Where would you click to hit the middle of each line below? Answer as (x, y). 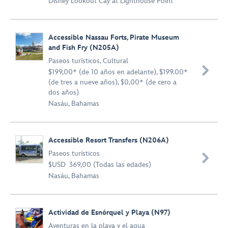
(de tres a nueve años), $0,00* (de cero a (112, 82)
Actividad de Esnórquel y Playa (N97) (109, 212)
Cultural (116, 61)
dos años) (64, 92)
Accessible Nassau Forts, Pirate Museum (114, 37)
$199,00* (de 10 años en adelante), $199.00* (118, 72)
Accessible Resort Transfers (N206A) (109, 140)
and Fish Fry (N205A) (84, 48)
